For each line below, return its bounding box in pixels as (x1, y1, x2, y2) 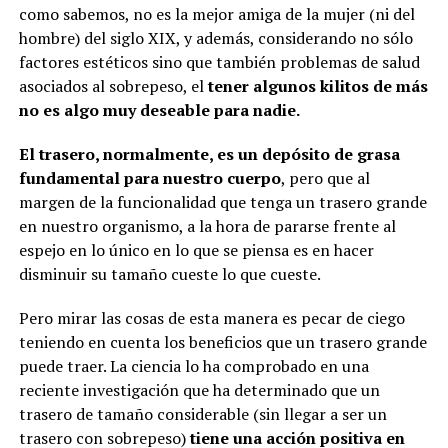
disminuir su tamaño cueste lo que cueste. (18, 263, 321, 286)
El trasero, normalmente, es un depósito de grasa (18, 143, 400, 166)
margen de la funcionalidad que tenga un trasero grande (18, 191, 427, 214)
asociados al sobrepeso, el (18, 75, 208, 98)
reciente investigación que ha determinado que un (18, 379, 380, 402)
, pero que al (280, 167, 370, 190)
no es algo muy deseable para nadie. (18, 99, 300, 122)
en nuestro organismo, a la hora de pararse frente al (18, 215, 396, 238)
